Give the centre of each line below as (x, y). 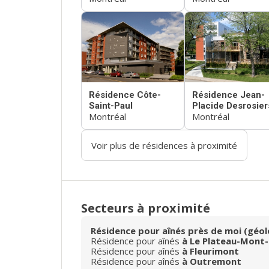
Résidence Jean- (228, 95)
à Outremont (212, 261)
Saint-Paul (111, 106)
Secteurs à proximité (146, 208)
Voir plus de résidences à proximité (164, 146)
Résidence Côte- (125, 95)
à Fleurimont (210, 251)
